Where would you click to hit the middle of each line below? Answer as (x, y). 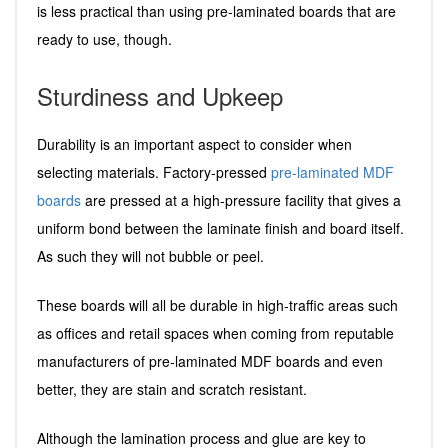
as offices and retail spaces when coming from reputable (215, 332)
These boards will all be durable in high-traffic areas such (217, 304)
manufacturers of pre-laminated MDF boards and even (210, 360)
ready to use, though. (104, 38)
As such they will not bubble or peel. (150, 255)
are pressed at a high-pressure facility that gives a (241, 199)
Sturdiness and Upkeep (160, 95)
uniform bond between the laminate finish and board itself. (220, 227)
